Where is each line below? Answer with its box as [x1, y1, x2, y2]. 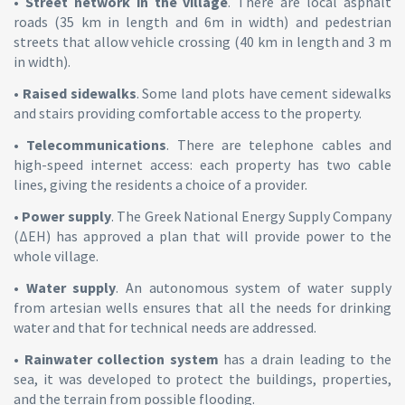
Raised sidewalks [22, 84, 137, 103]
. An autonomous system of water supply [116, 278, 391, 297]
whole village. [14, 247, 99, 266]
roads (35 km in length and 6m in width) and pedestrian [14, 13, 391, 32]
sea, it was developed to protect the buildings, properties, [14, 370, 391, 389]
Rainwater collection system [24, 350, 219, 369]
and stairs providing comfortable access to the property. [14, 104, 362, 123]
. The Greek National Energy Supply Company [110, 207, 391, 226]
